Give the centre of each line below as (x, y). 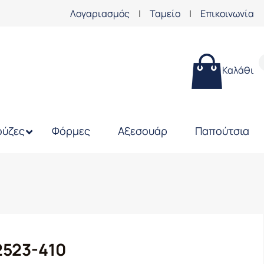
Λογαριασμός (100, 13)
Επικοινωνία (227, 13)
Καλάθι (238, 70)
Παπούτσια (222, 131)
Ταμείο (165, 13)
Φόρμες (71, 131)
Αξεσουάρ (142, 131)
